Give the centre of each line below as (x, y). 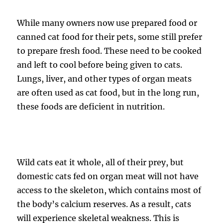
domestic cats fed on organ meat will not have (108, 176)
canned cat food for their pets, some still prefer (110, 37)
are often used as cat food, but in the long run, (108, 93)
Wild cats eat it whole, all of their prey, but (101, 162)
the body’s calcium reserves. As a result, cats (104, 204)
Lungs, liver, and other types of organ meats (105, 79)
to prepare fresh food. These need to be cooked (110, 51)
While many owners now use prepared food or (107, 23)
